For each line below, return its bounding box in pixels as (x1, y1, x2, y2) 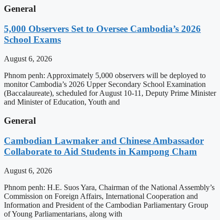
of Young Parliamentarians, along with (4, 209, 122, 218)
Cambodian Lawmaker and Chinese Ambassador (4, 136, 204, 146)
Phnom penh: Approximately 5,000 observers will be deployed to (4, 71, 206, 80)
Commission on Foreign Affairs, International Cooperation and (4, 192, 198, 200)
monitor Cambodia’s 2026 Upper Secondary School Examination (4, 80, 206, 88)
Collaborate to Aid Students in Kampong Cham (4, 146, 197, 157)
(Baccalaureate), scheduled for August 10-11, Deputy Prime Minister (4, 88, 216, 97)
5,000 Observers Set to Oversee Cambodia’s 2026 (4, 23, 201, 34)
